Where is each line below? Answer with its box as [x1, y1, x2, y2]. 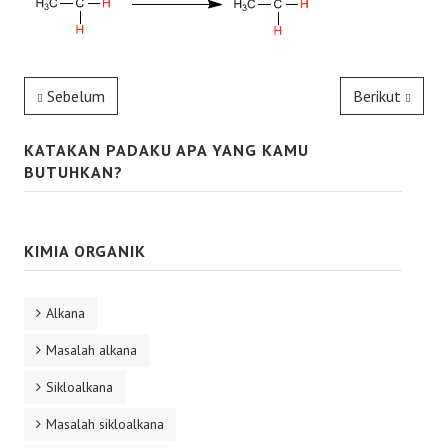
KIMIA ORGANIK [24, 241, 146, 261]
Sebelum [47, 86, 105, 106]
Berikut [353, 86, 401, 106]
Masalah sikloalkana [46, 415, 164, 433]
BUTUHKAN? [24, 162, 123, 182]
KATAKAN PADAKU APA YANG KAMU [24, 140, 309, 160]
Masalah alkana [46, 341, 137, 359]
